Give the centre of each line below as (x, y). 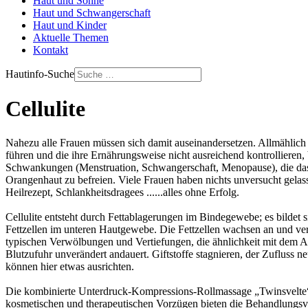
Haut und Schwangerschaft (92, 13)
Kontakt (51, 50)
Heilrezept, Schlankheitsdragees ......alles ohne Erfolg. (122, 192)
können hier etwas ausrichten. (70, 266)
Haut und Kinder (70, 25)
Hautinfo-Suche (40, 74)
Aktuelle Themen (71, 37)
